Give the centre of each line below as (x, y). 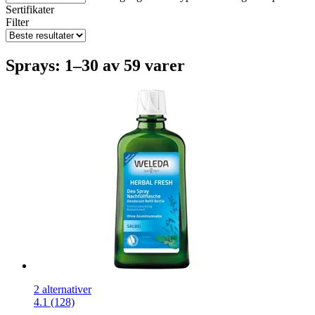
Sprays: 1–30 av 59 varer (95, 65)
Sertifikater (30, 9)
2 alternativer (63, 289)
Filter (17, 22)
